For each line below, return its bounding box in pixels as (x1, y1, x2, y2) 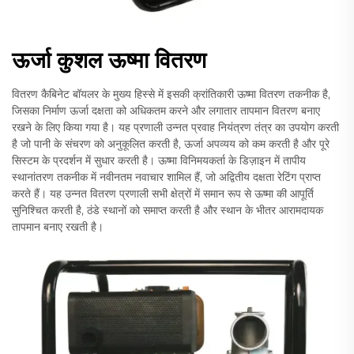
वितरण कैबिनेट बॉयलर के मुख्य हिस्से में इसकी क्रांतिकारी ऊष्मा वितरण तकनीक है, (12, 87, 330, 102)
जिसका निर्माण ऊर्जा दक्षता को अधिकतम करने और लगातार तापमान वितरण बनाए (12, 104, 320, 119)
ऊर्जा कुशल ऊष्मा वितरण (12, 47, 206, 74)
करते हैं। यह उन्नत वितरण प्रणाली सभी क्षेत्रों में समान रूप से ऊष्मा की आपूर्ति (12, 186, 314, 201)
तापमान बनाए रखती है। (12, 220, 104, 235)
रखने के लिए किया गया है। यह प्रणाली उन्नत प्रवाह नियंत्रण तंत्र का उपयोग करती (12, 120, 339, 135)
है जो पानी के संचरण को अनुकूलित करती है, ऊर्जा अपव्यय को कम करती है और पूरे (12, 137, 330, 152)
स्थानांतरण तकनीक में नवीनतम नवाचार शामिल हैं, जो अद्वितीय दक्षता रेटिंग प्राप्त (12, 170, 321, 185)
